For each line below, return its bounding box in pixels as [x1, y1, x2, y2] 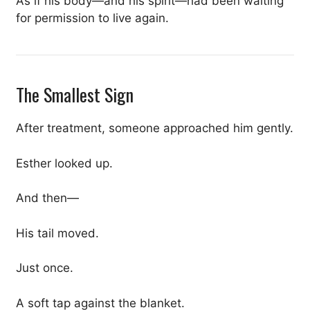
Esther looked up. [16, 156, 113, 170]
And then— [16, 191, 79, 206]
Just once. [16, 261, 73, 275]
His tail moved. [16, 226, 99, 240]
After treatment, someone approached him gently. [16, 121, 293, 136]
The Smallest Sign [16, 81, 134, 109]
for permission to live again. [16, 11, 169, 26]
